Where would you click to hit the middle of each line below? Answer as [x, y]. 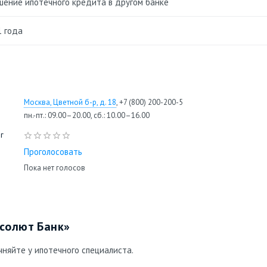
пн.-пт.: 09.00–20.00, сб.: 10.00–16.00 [87, 115]
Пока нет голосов [55, 168]
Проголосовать [53, 152]
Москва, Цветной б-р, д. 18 [70, 102]
